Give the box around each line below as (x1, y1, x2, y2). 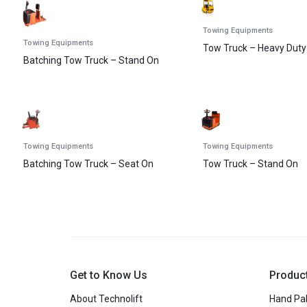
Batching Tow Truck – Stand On (23, 54, 159, 66)
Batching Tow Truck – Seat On (23, 158, 153, 170)
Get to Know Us (70, 269, 147, 282)
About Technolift (70, 293, 143, 305)
